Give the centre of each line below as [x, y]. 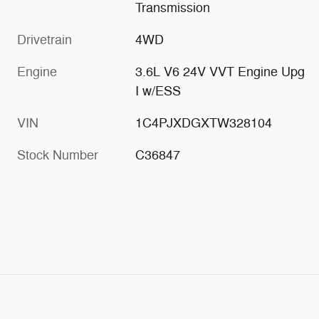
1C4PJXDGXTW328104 [204, 124]
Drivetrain [45, 40]
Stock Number [58, 156]
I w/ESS [158, 91]
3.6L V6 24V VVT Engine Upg [220, 72]
